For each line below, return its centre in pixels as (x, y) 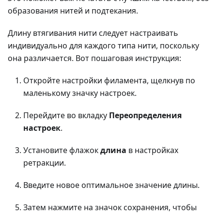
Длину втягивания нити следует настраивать (93, 33)
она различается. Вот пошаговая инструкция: (94, 58)
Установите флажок (62, 150)
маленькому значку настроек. (80, 93)
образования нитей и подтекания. (73, 10)
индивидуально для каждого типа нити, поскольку (103, 45)
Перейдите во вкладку (66, 115)
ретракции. (45, 163)
